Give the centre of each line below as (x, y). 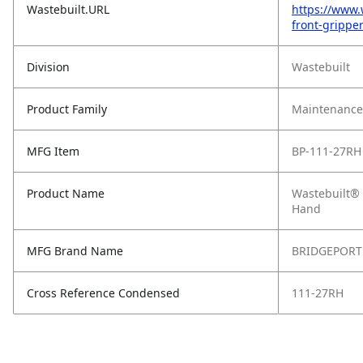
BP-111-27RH (327, 151)
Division (48, 67)
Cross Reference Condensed (103, 293)
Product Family (67, 109)
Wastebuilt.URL (68, 9)
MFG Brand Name (75, 251)
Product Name (66, 193)
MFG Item (53, 151)
